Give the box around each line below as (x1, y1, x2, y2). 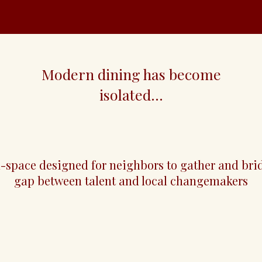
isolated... (99, 85, 163, 104)
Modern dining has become (41, 64, 221, 84)
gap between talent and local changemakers (13, 173, 248, 188)
